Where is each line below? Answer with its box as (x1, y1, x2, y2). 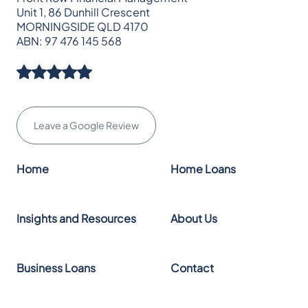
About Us (170, 211, 217, 226)
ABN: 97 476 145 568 (16, 34, 122, 49)
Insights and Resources (16, 211, 136, 226)
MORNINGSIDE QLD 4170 (16, 19, 148, 34)
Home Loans (170, 162, 236, 177)
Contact (170, 261, 214, 276)
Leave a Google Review (34, 119, 139, 132)
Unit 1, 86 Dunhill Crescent (16, 5, 150, 20)
